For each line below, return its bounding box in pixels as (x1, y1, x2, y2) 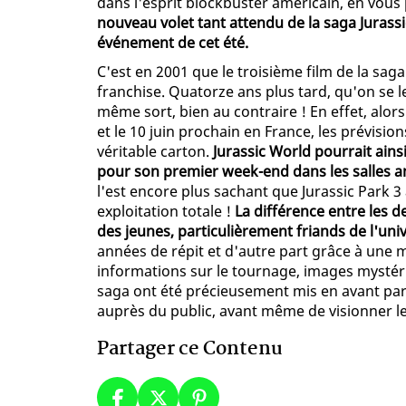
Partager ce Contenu (97, 333, 283, 365)
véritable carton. (97, 141, 213, 162)
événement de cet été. (97, 33, 248, 53)
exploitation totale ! (97, 201, 235, 222)
